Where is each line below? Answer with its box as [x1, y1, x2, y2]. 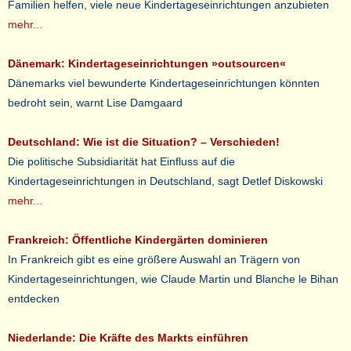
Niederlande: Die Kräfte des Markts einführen [8, 331, 248, 344]
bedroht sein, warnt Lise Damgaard [8, 96, 183, 109]
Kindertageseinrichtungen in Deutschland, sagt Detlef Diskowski [8, 175, 323, 187]
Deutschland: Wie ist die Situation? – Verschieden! [8, 136, 280, 148]
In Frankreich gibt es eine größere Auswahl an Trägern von [8, 253, 300, 266]
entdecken [8, 292, 60, 305]
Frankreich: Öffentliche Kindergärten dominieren [8, 233, 268, 246]
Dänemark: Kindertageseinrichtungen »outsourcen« [8, 57, 286, 70]
